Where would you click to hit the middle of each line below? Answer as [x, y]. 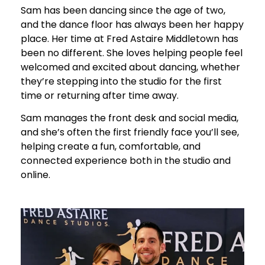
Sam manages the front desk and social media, [130, 118]
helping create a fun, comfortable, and [111, 147]
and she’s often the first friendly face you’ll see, [130, 132]
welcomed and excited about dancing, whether [130, 67]
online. [35, 175]
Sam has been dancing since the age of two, [123, 10]
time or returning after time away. [100, 95]
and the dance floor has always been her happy [132, 24]
